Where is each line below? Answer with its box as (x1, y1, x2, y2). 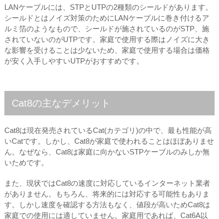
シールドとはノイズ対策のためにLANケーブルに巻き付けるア (4, 13, 209, 22)
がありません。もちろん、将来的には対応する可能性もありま (4, 189, 210, 198)
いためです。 (4, 158, 48, 167)
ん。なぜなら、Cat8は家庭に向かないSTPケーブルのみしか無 (4, 147, 210, 156)
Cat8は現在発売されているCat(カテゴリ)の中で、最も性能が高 (4, 126, 212, 134)
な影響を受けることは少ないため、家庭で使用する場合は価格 (4, 45, 210, 54)
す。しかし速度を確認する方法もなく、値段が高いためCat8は (4, 200, 210, 209)
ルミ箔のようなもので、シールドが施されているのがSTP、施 (4, 24, 209, 33)
